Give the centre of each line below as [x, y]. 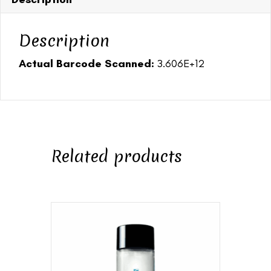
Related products [116, 156]
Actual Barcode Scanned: [87, 64]
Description [64, 41]
